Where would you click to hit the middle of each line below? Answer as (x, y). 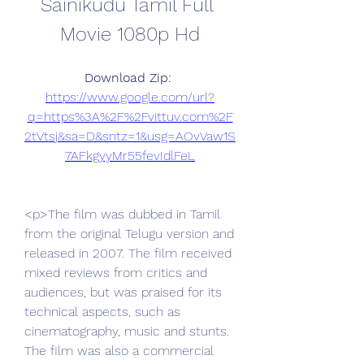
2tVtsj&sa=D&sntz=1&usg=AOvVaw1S (130, 136)
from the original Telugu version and (129, 234)
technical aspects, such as (102, 312)
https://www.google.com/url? (130, 97)
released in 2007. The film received (128, 253)
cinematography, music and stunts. (127, 331)
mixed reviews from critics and (116, 273)
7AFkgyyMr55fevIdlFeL (130, 156)
